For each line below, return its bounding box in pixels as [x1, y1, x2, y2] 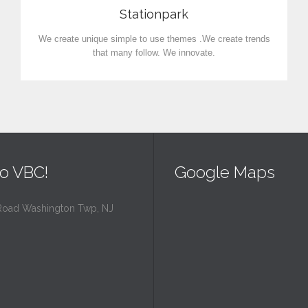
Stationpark [120, 6, 188, 21]
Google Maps [175, 162, 275, 183]
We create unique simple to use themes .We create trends [38, 34, 270, 45]
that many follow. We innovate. [93, 47, 215, 58]
